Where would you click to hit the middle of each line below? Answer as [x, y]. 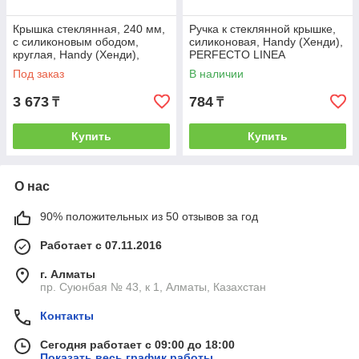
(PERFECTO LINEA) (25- [253, 67]
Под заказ [38, 74]
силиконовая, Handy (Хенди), [266, 42]
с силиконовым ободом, [76, 42]
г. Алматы [68, 274]
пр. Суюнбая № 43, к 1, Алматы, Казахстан [153, 287]
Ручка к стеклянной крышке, [262, 29]
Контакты [67, 316]
